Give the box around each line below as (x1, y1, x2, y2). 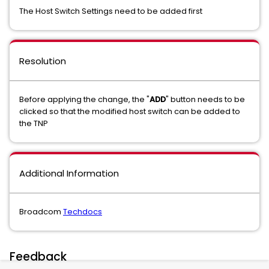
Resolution (19, 55, 66, 68)
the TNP (19, 118, 48, 130)
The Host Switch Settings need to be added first (19, 5, 204, 17)
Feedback (10, 249, 67, 265)
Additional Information (19, 167, 119, 180)
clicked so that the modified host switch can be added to (19, 106, 240, 118)
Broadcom (19, 206, 63, 218)
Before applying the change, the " (19, 94, 150, 106)
